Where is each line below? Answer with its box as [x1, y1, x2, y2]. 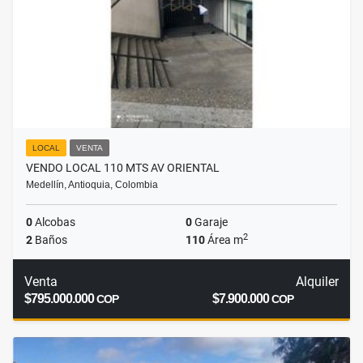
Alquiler [295, 274, 339, 290]
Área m [205, 233, 243, 247]
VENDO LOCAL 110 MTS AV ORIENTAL [26, 161, 220, 175]
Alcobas [32, 216, 75, 229]
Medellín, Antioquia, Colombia [26, 179, 158, 191]
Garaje [192, 216, 228, 229]
